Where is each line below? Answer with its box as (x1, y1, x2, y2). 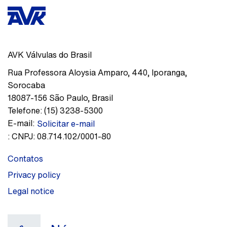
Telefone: (8, 104, 42, 117)
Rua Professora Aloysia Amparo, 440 (8, 66, 147, 79)
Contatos (8, 153, 43, 165)
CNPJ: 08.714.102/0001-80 (10, 130, 111, 142)
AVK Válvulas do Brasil (8, 49, 92, 61)
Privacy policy (8, 169, 60, 181)
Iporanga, (152, 66, 187, 79)
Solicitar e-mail (37, 118, 95, 130)
